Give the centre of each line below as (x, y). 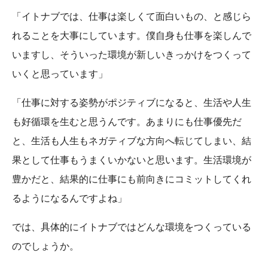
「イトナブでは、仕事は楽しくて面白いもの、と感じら (132, 16)
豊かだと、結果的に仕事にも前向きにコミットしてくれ (132, 179)
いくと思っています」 (60, 74)
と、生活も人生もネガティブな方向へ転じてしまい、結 (132, 141)
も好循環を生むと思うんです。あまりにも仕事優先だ (127, 121)
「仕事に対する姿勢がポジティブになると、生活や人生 (132, 102)
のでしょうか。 (45, 246)
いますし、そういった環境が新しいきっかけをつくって (132, 54)
